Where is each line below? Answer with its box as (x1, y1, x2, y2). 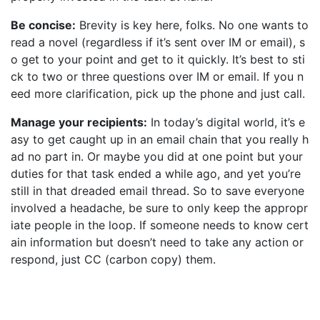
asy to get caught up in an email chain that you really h (11, 132, 309, 146)
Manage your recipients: (11, 115, 147, 129)
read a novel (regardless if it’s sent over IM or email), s (11, 35, 305, 49)
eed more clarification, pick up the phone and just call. (11, 86, 305, 101)
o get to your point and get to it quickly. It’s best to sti (11, 52, 305, 66)
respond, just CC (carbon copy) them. (11, 252, 216, 266)
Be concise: (11, 18, 76, 32)
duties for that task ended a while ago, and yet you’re (11, 166, 301, 181)
